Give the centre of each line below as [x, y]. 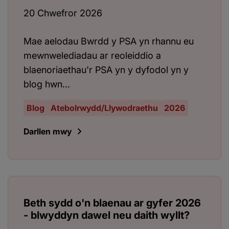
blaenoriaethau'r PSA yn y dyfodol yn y [106, 70]
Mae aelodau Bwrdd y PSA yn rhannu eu [109, 41]
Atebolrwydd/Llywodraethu [104, 108]
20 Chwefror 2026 [63, 13]
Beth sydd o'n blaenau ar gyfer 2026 [112, 203]
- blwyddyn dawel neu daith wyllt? [107, 215]
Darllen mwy [48, 132]
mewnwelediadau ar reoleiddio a [92, 56]
